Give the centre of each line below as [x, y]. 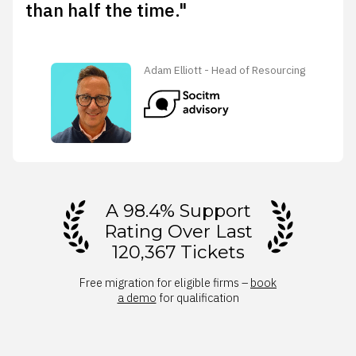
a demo [137, 298]
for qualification [197, 298]
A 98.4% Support [178, 211]
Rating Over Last [178, 232]
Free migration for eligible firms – [165, 283]
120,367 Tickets [178, 252]
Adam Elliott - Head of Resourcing [224, 70]
